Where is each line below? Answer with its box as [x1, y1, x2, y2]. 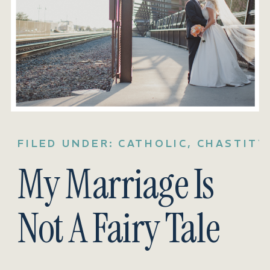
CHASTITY [196, 136, 267, 149]
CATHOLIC [118, 136, 188, 149]
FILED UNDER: [17, 136, 119, 149]
